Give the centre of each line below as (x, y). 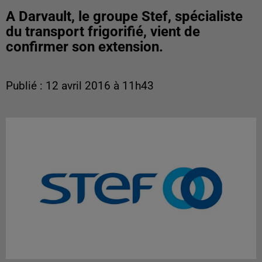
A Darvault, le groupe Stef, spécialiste (124, 16)
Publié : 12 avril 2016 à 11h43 (80, 86)
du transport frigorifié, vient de (103, 32)
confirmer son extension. (85, 47)
